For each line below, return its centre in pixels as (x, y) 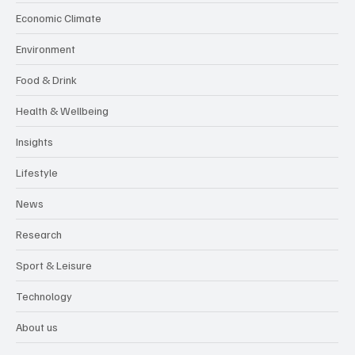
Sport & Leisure (54, 265)
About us (37, 326)
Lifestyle (37, 172)
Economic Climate (59, 17)
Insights (34, 141)
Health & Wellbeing (62, 110)
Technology (44, 296)
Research (39, 234)
